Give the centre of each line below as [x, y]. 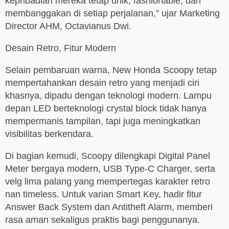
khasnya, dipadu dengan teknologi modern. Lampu [108, 96]
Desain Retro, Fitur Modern [61, 48]
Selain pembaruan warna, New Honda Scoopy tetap [111, 70]
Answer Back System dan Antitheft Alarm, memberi [109, 207]
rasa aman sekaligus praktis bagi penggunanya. [102, 220]
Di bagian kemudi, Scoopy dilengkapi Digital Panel [108, 156]
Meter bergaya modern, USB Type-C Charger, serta [110, 169]
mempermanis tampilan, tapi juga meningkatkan [103, 121]
